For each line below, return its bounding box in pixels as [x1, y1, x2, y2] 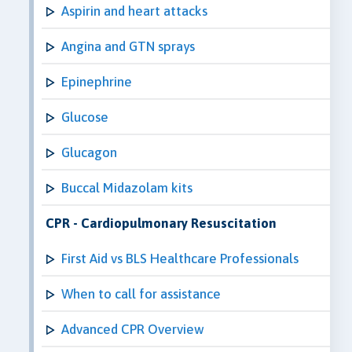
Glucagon [61, 144, 117, 160]
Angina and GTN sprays [61, 38, 195, 54]
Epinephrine [61, 73, 132, 90]
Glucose [61, 108, 108, 125]
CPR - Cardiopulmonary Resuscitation [46, 214, 277, 231]
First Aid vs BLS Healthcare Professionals [61, 250, 299, 266]
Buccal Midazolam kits [61, 179, 192, 196]
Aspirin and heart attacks [61, 2, 207, 19]
